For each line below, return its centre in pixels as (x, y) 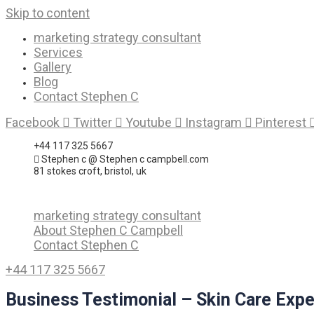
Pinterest (281, 122)
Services (58, 52)
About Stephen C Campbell (108, 230)
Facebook (33, 122)
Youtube (149, 122)
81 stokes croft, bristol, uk (90, 171)
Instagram (213, 122)
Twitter (93, 122)
